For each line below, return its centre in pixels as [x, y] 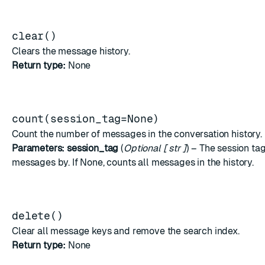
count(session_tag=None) [86, 119]
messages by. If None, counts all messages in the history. [133, 162]
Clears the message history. [71, 51]
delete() [38, 216]
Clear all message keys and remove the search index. [126, 231]
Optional [142, 148]
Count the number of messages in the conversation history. [137, 134]
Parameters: [38, 148]
